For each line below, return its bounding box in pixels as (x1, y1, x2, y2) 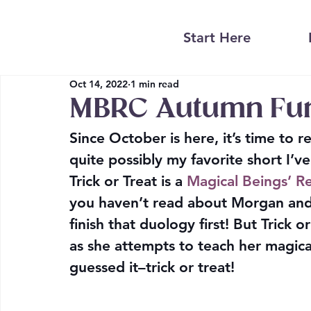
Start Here (183, 29, 251, 47)
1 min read (131, 77, 179, 90)
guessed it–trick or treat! (69, 258, 235, 276)
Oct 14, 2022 (69, 77, 128, 90)
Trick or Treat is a (69, 172, 187, 190)
